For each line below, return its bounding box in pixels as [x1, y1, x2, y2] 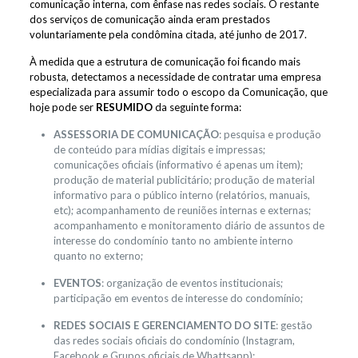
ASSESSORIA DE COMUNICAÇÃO [53, 127, 219, 141]
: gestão [275, 318, 312, 332]
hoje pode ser [29, 100, 96, 113]
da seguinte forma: [152, 100, 241, 113]
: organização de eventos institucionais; [101, 276, 283, 289]
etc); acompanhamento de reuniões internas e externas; [53, 203, 311, 217]
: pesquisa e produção [218, 127, 321, 141]
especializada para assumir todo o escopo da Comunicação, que [29, 85, 328, 98]
